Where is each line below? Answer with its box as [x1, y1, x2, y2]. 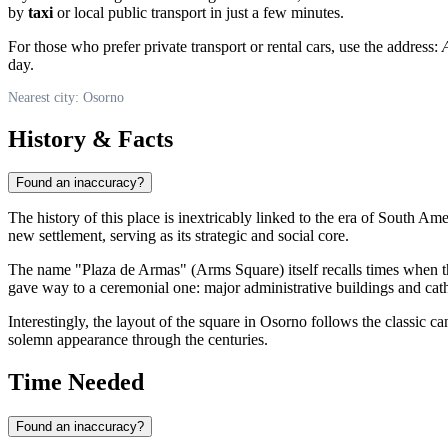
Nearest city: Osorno [8, 89, 124, 105]
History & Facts [8, 125, 173, 152]
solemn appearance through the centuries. [8, 331, 268, 349]
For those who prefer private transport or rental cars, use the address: [8, 37, 442, 55]
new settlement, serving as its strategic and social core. [8, 227, 349, 245]
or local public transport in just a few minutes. [53, 3, 344, 21]
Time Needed [8, 369, 144, 396]
